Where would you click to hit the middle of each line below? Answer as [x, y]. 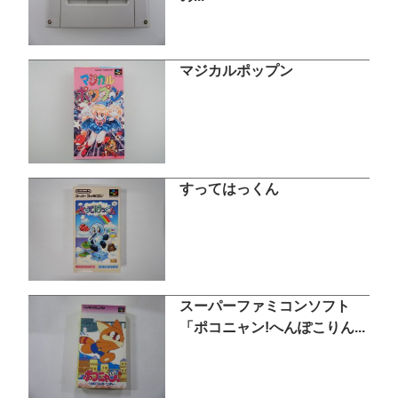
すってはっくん [229, 188]
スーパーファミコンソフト [264, 306]
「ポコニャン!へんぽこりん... [272, 327]
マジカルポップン [236, 71]
